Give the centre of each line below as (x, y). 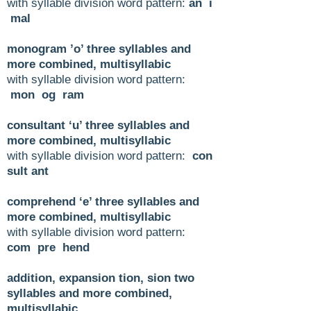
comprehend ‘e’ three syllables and (103, 201)
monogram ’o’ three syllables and (99, 49)
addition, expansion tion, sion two (101, 278)
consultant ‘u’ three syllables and (98, 125)
